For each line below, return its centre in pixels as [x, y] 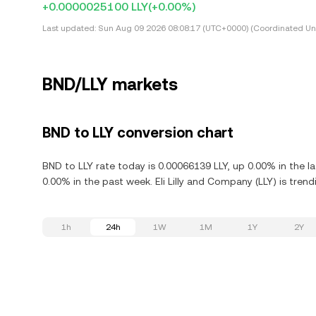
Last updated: [69, 28]
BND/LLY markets [110, 85]
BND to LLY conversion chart [138, 133]
